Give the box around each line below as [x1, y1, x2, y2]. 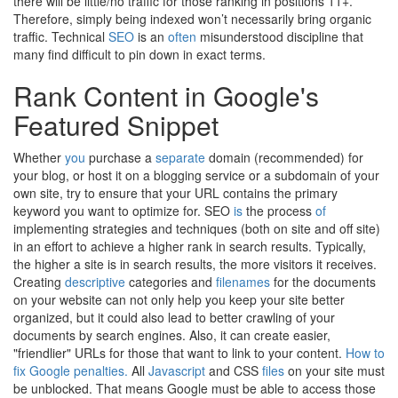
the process [243, 202, 315, 219]
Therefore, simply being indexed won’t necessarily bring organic [13, 10, 371, 28]
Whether [13, 148, 65, 166]
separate [155, 148, 205, 166]
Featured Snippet [13, 106, 219, 144]
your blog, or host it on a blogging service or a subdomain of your [13, 166, 379, 184]
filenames [216, 273, 270, 291]
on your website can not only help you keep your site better [13, 291, 345, 308]
